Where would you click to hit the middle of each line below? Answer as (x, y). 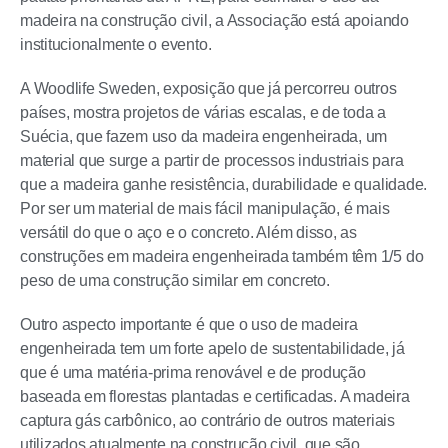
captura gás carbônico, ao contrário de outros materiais (207, 420)
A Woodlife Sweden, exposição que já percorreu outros (208, 88)
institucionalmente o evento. (116, 44)
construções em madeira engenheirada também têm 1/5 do (222, 256)
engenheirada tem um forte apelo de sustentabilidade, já (212, 348)
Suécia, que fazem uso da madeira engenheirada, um (204, 136)
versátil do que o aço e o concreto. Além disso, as (189, 232)
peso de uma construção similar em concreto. (175, 280)
